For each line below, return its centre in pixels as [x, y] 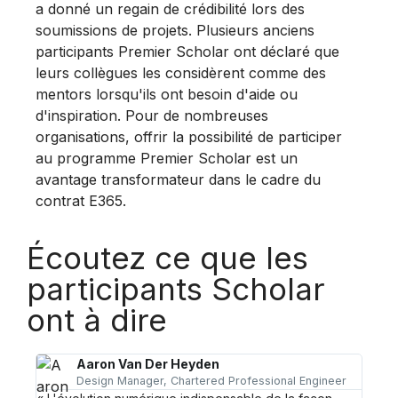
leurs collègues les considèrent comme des [181, 73]
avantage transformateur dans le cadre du [178, 179]
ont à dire [97, 320]
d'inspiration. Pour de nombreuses [152, 115]
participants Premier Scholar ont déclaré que [187, 52]
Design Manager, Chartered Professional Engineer [211, 381]
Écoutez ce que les [167, 258]
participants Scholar [176, 289]
